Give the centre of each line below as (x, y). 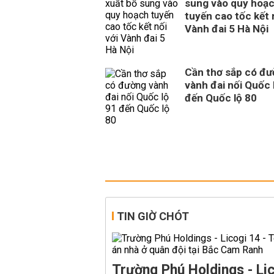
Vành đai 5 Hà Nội (227, 29)
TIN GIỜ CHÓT (153, 216)
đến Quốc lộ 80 (221, 98)
